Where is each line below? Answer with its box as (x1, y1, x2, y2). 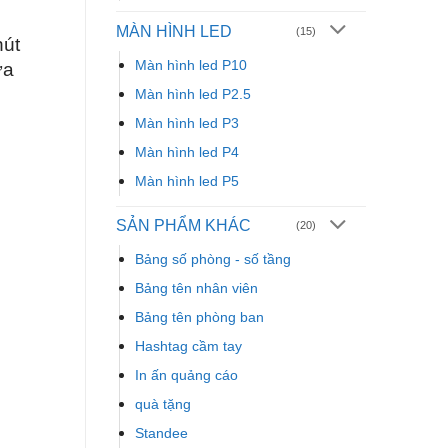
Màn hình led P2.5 (135, 85, 251, 102)
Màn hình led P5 (135, 172, 239, 189)
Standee (135, 425, 188, 442)
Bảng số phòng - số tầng (135, 251, 291, 268)
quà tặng (135, 396, 191, 413)
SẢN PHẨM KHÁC (116, 217, 251, 235)
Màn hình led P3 (135, 114, 239, 131)
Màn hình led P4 (135, 143, 239, 160)
